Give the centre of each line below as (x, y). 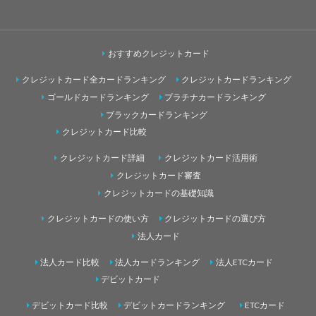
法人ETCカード (244, 262)
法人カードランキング (158, 262)
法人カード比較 (70, 262)
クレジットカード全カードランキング (93, 79)
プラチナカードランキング (215, 97)
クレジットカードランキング (237, 79)
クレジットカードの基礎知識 (158, 193)
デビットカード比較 (70, 305)
